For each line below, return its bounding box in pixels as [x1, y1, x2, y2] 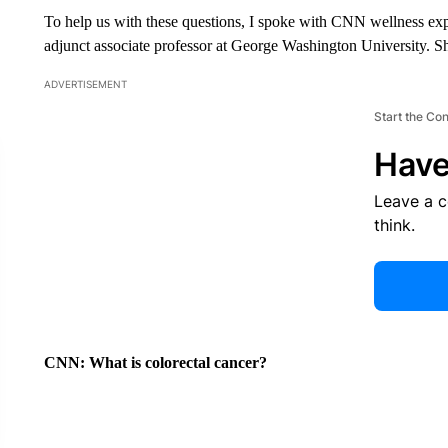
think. [373, 215, 415, 235]
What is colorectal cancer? [88, 354, 267, 371]
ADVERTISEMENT [43, 78, 127, 90]
